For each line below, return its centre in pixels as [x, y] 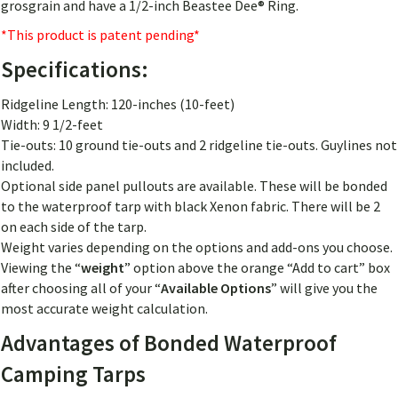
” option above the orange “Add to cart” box [257, 268]
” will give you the [324, 288]
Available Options [216, 288]
